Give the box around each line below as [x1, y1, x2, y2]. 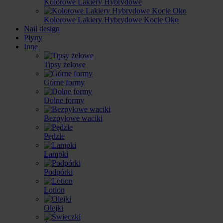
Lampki [44, 150, 68, 158]
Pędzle [44, 132, 65, 140]
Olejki [44, 204, 63, 212]
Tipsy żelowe [44, 60, 86, 69]
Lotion [44, 186, 65, 194]
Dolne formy [44, 96, 84, 105]
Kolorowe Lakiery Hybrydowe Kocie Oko [44, 15, 179, 24]
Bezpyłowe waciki [44, 114, 103, 122]
